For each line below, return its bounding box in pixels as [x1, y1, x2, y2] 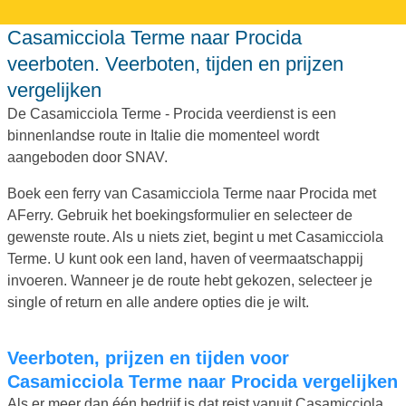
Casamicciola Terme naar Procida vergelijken [7, 371, 398, 391]
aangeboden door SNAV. [7, 149, 168, 165]
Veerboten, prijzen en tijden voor [7, 347, 18, 368]
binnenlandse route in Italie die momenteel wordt [7, 127, 319, 143]
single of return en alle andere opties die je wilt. [7, 294, 309, 310]
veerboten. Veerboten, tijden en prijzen [7, 52, 343, 75]
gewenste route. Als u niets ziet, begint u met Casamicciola [7, 228, 383, 245]
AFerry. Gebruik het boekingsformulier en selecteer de [7, 207, 353, 223]
